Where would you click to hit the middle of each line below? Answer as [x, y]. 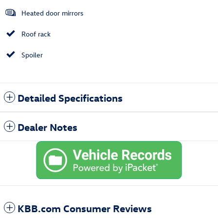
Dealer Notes [47, 127]
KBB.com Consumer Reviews [85, 208]
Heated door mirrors [52, 13]
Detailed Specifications [70, 98]
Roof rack [36, 34]
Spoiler [32, 55]
